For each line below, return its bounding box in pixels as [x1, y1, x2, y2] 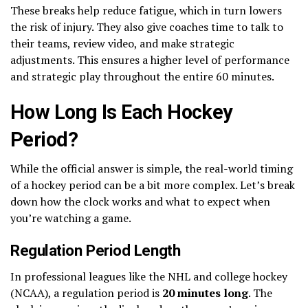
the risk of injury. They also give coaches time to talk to [10, 19, 283, 34]
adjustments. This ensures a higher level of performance [10, 52, 289, 67]
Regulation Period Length [10, 241, 181, 259]
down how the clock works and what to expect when [10, 193, 270, 209]
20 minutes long [162, 285, 248, 300]
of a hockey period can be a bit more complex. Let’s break [10, 177, 295, 192]
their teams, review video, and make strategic [10, 35, 234, 51]
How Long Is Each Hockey [10, 100, 233, 124]
